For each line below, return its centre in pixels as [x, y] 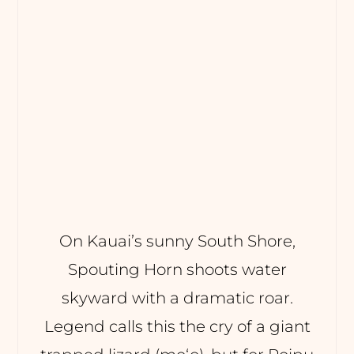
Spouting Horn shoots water [177, 269]
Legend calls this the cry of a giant [177, 326]
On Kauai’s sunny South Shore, [177, 241]
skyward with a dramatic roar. [177, 298]
